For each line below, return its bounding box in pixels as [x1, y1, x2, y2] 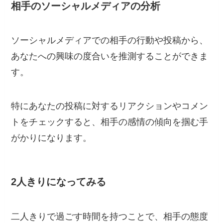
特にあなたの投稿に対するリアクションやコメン [11, 101, 209, 111]
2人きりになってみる [11, 176, 107, 188]
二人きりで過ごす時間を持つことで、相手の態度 [11, 211, 209, 222]
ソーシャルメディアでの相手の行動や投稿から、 [11, 35, 209, 46]
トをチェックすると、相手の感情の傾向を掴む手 [11, 117, 209, 127]
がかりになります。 [11, 133, 92, 143]
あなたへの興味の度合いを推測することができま [11, 51, 209, 62]
